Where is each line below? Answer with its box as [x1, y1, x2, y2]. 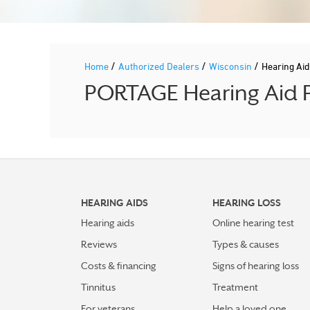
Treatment [212, 282, 258, 293]
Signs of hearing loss [212, 260, 299, 271]
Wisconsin [209, 60, 254, 72]
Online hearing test [212, 217, 294, 228]
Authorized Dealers [118, 60, 201, 72]
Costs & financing [81, 260, 156, 271]
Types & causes [212, 239, 279, 250]
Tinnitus [81, 282, 116, 293]
